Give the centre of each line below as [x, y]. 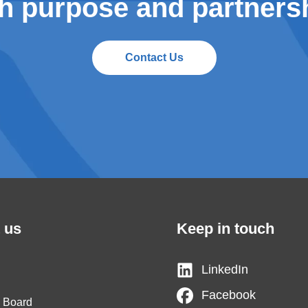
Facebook [229, 295]
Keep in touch [226, 229]
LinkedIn [225, 270]
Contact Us [154, 58]
